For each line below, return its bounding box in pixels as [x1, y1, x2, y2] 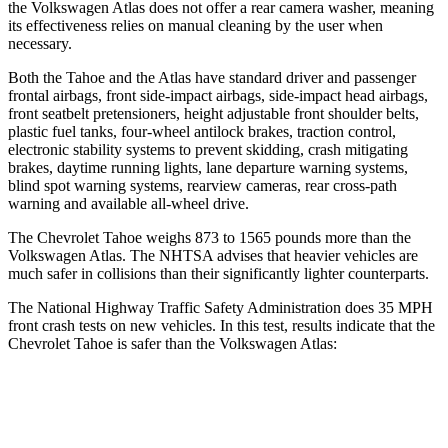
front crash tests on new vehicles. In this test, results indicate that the [8, 316, 435, 334]
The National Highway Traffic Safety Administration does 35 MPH [8, 298, 433, 316]
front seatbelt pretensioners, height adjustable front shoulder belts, [8, 104, 419, 122]
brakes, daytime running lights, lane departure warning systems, [8, 158, 408, 176]
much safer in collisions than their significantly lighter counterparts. [8, 264, 429, 282]
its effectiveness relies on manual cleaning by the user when [8, 16, 383, 34]
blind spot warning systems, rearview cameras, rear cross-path [8, 176, 397, 194]
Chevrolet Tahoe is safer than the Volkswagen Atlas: [8, 334, 337, 352]
